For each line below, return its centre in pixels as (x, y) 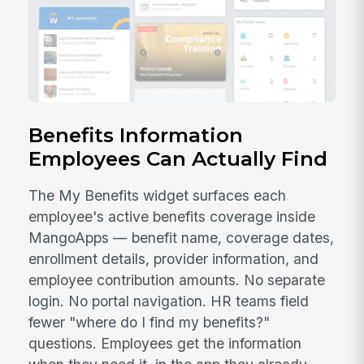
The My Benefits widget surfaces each (158, 195)
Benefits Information (136, 135)
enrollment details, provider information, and (174, 258)
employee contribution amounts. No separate (177, 279)
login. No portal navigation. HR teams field (169, 301)
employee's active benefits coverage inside (172, 216)
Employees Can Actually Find (178, 159)
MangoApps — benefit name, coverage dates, (182, 237)
